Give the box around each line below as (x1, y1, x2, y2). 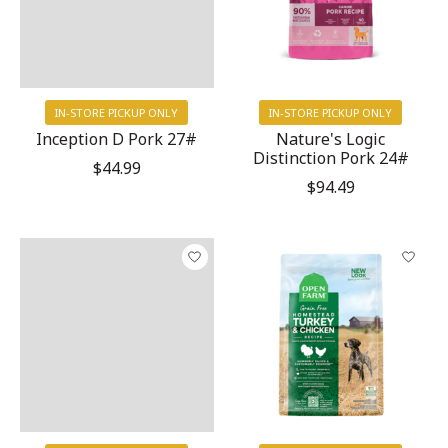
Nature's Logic (276, 127, 386, 150)
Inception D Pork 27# (36, 127, 198, 150)
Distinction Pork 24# (252, 146, 409, 169)
